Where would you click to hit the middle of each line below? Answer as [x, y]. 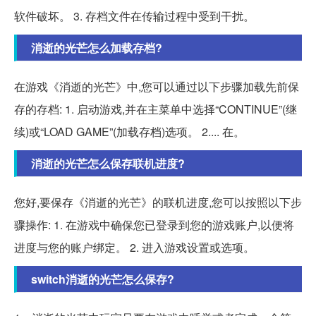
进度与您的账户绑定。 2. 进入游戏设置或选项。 [134, 247]
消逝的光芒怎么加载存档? [97, 47]
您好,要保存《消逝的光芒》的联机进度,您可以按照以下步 [158, 202]
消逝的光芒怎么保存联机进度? [108, 163]
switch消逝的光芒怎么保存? [103, 279]
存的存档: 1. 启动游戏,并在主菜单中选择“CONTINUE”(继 [156, 109]
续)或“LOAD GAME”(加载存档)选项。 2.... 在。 [129, 131]
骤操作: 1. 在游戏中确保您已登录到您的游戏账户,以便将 [154, 224]
